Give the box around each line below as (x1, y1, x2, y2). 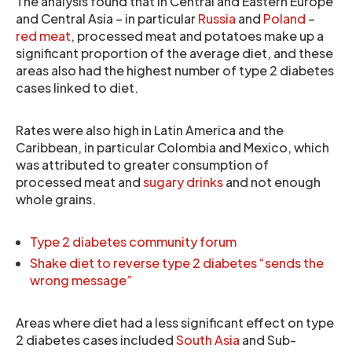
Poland (263, 10, 306, 27)
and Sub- (240, 332, 296, 348)
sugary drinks (143, 174, 223, 190)
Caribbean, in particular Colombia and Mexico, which (16, 139, 329, 156)
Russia (198, 10, 236, 27)
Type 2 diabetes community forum (30, 233, 236, 250)
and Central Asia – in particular (16, 10, 198, 27)
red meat (16, 27, 71, 44)
